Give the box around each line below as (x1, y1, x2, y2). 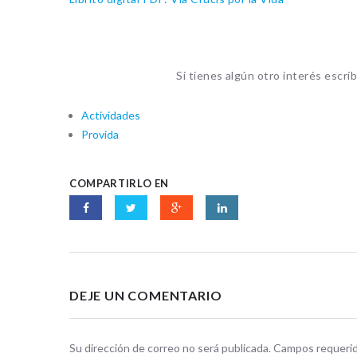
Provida (81, 127, 120, 141)
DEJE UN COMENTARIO (69, 287, 222, 303)
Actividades (81, 108, 141, 122)
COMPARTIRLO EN (69, 176, 170, 190)
